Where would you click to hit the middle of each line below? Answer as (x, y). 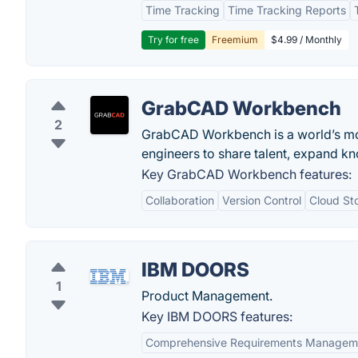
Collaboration (180, 200)
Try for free (173, 40)
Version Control (262, 200)
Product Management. (207, 296)
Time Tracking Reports (287, 10)
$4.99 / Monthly (306, 40)
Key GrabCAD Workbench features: (247, 174)
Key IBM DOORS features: (217, 316)
